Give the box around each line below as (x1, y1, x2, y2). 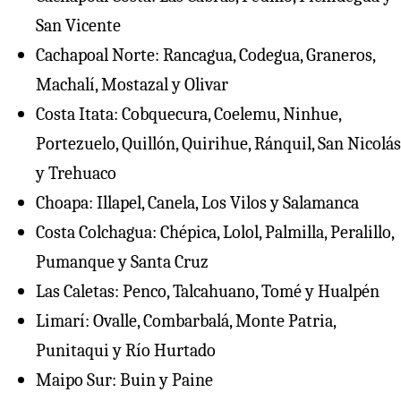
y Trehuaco (36, 162, 116, 183)
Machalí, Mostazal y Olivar (36, 73, 228, 95)
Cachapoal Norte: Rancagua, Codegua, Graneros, (36, 44, 375, 65)
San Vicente (36, 14, 121, 36)
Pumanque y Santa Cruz (36, 251, 209, 272)
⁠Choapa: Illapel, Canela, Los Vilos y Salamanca (36, 192, 359, 213)
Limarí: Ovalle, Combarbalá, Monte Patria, (36, 310, 336, 331)
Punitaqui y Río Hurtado (36, 339, 216, 361)
